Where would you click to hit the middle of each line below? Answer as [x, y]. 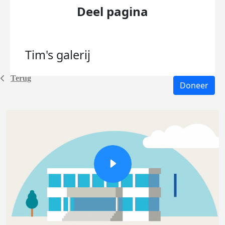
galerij [73, 55]
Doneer [194, 85]
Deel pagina [113, 11]
